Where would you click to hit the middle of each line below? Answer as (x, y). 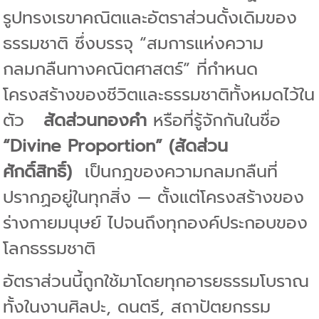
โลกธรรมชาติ (49, 248)
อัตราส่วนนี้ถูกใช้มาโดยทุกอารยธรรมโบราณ (156, 281)
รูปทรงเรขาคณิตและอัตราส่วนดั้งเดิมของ (150, 17)
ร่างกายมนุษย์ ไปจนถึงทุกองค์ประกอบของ (156, 223)
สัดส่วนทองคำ (95, 120)
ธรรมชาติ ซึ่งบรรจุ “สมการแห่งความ (134, 43)
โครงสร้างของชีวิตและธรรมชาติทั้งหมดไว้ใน (159, 94)
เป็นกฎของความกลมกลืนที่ (182, 171)
